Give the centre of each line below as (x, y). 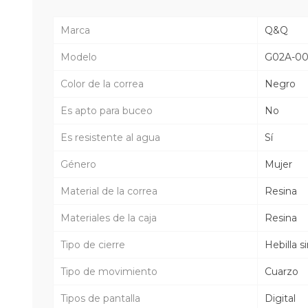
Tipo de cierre (93, 244)
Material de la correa (109, 191)
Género (78, 164)
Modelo (79, 57)
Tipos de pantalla (100, 298)
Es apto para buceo (107, 110)
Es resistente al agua (110, 137)
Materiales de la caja (109, 218)
